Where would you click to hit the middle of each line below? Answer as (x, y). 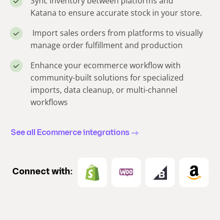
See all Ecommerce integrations (70, 133)
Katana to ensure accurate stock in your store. (116, 13)
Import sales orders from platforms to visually (117, 33)
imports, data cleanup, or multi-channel (104, 90)
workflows (49, 102)
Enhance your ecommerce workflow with (106, 66)
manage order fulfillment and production (107, 45)
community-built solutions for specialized (107, 78)
